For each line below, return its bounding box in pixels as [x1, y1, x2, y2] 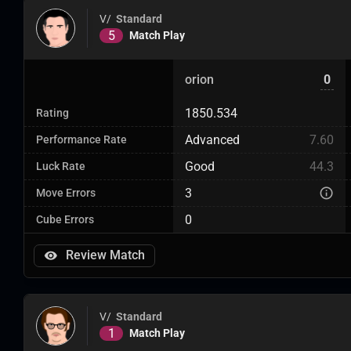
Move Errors [36, 186, 96, 200]
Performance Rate [36, 133, 127, 147]
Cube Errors [36, 213, 94, 226]
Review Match [66, 248, 145, 262]
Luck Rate [36, 160, 85, 173]
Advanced [185, 132, 240, 147]
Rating [36, 107, 69, 120]
